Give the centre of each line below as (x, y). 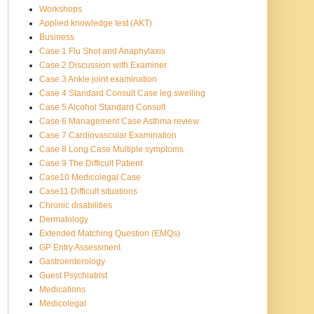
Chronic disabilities (76, 205)
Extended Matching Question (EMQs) (110, 233)
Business (57, 37)
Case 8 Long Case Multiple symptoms (111, 149)
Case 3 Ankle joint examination (98, 79)
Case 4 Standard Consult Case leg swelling (122, 93)
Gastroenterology (72, 261)
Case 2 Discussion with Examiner (103, 65)
